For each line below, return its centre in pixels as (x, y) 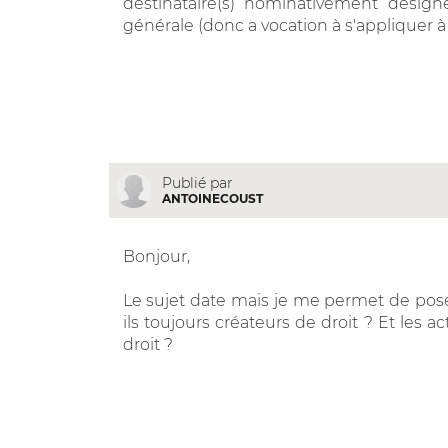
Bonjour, (156, 256)
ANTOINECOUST (212, 198)
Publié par (197, 182)
